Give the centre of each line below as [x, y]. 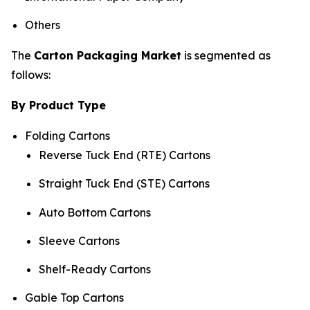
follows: [31, 74]
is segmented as [226, 55]
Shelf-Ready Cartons [95, 270]
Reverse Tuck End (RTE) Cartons [125, 155]
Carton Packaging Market [108, 55]
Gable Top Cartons [74, 298]
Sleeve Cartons [79, 240]
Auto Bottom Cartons [95, 212]
